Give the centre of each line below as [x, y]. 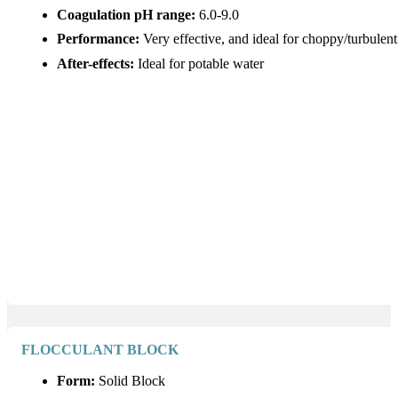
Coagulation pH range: [127, 16]
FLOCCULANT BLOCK [100, 350]
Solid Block [131, 381]
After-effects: [96, 64]
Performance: [99, 40]
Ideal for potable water [199, 64]
